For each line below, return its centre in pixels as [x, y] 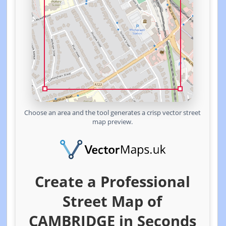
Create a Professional [112, 181]
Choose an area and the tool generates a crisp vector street [112, 112]
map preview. [112, 122]
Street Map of [112, 201]
